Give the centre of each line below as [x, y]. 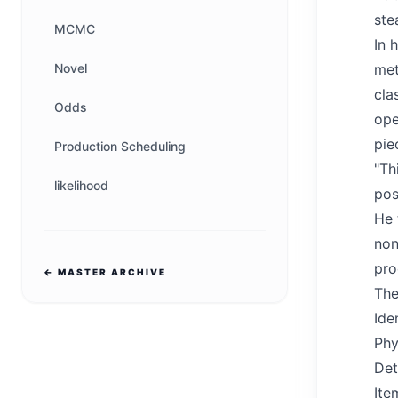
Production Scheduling [120, 146]
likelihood [81, 185]
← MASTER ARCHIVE [105, 272]
